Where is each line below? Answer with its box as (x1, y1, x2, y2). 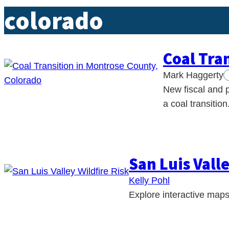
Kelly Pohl (129, 175, 170, 186)
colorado (4, 5, 103, 36)
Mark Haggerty (163, 70, 223, 80)
